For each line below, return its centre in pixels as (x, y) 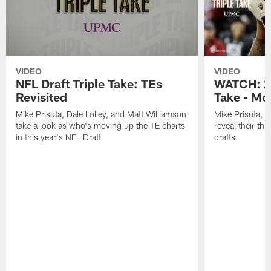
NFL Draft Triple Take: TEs (89, 84)
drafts (224, 137)
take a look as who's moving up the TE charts (101, 126)
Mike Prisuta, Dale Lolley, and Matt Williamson (101, 114)
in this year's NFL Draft (59, 137)
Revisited (42, 97)
